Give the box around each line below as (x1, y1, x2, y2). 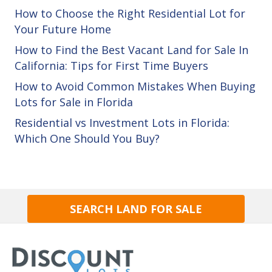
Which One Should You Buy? (15, 131, 160, 146)
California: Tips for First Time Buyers (15, 58, 208, 73)
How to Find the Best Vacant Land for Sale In (15, 42, 248, 57)
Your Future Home (15, 21, 111, 36)
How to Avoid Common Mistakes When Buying (15, 78, 256, 93)
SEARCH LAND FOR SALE (69, 201, 202, 216)
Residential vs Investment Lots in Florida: (15, 115, 229, 130)
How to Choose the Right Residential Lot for (15, 5, 245, 21)
